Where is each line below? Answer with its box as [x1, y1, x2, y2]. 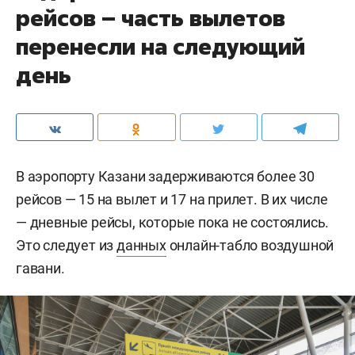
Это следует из [16, 236, 117, 254]
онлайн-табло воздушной [166, 236, 334, 254]
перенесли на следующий [16, 31, 305, 61]
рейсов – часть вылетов [16, 2, 285, 32]
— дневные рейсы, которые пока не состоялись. [16, 213, 330, 231]
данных [116, 236, 166, 254]
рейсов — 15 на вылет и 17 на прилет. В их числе [16, 190, 328, 208]
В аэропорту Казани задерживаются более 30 [16, 167, 315, 185]
